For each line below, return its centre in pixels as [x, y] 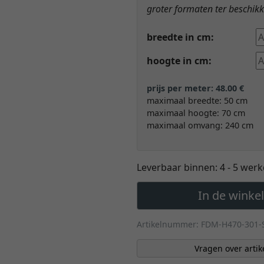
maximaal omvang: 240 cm [200, 126]
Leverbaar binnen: [178, 168]
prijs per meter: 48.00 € [197, 88]
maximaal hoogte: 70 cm [196, 113]
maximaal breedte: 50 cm [197, 101]
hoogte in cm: [179, 61]
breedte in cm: [180, 37]
